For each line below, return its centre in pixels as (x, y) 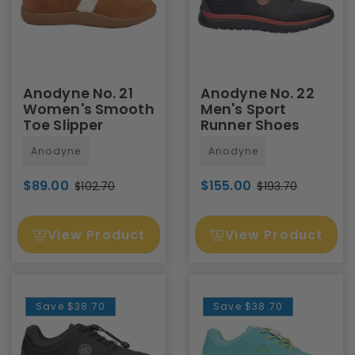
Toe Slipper (63, 125)
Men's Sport (244, 109)
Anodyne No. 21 (78, 94)
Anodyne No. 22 (258, 94)
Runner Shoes (250, 125)
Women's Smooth (89, 109)
